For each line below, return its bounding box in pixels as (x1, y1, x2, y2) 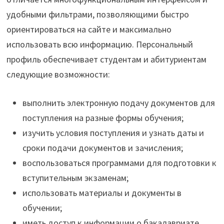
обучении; (22, 202, 62, 214)
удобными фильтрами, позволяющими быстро (6, 8, 189, 20)
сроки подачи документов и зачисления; (22, 142, 183, 154)
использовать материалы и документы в (22, 187, 181, 199)
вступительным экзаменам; (22, 172, 128, 184)
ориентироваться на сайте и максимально (6, 23, 171, 35)
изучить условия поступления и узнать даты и (22, 127, 204, 139)
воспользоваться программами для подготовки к (22, 157, 216, 169)
